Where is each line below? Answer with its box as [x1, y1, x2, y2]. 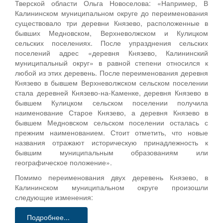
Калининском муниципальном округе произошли [15, 182, 208, 192]
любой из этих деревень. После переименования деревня [15, 67, 208, 78]
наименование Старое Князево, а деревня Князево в [15, 107, 208, 117]
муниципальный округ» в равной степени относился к [15, 57, 208, 68]
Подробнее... [27, 212, 70, 222]
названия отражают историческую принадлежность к [15, 137, 208, 147]
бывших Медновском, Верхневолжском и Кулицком [15, 27, 208, 38]
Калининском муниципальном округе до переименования [15, 7, 208, 18]
